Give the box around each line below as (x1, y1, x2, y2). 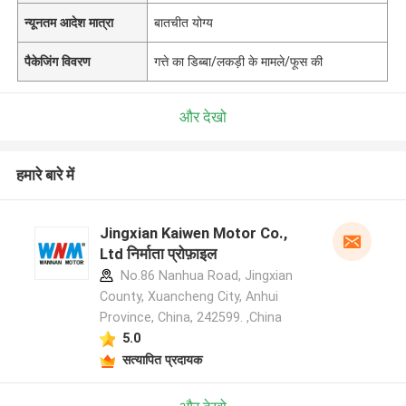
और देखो (179, 107, 227, 126)
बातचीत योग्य (154, 14, 214, 30)
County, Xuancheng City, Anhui (99, 289, 278, 304)
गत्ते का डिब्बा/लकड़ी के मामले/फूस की (154, 53, 324, 69)
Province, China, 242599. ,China (99, 310, 282, 325)
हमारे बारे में (15, 166, 74, 185)
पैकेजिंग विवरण (24, 53, 92, 69)
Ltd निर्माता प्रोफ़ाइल (99, 245, 217, 264)
